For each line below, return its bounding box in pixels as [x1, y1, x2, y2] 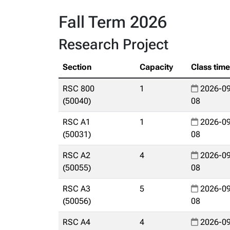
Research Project [59, 36, 168, 53]
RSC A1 [63, 117, 90, 127]
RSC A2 [63, 150, 90, 160]
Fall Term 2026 [59, 12, 167, 32]
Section [63, 62, 91, 72]
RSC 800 [63, 84, 94, 93]
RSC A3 [63, 184, 90, 194]
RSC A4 [63, 217, 90, 227]
